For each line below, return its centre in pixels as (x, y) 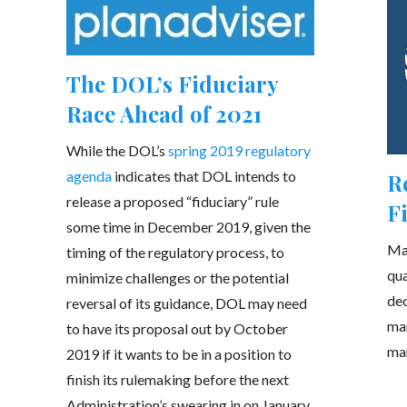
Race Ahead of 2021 (164, 114)
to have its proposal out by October (177, 329)
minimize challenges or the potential (177, 278)
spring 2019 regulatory (239, 151)
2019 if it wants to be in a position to (179, 354)
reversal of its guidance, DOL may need (186, 303)
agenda (89, 176)
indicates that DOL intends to (203, 176)
